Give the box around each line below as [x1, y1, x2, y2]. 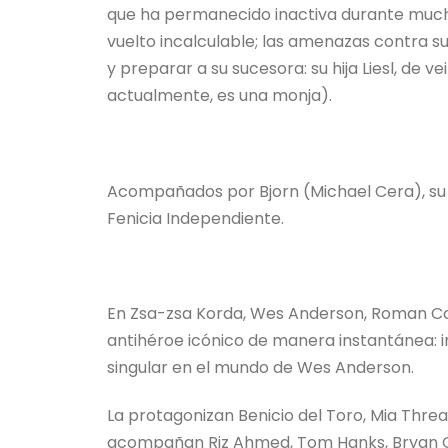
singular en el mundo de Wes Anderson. [107, 356, 414, 380]
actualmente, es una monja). [107, 83, 332, 107]
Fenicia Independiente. [107, 206, 284, 230]
